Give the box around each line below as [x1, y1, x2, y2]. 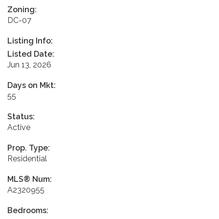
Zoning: [7, 4, 37, 14]
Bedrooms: [7, 205, 48, 215]
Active [7, 122, 30, 132]
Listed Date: [7, 49, 54, 59]
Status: [7, 111, 35, 121]
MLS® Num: [7, 174, 52, 184]
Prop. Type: [7, 143, 50, 153]
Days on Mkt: [7, 80, 56, 90]
